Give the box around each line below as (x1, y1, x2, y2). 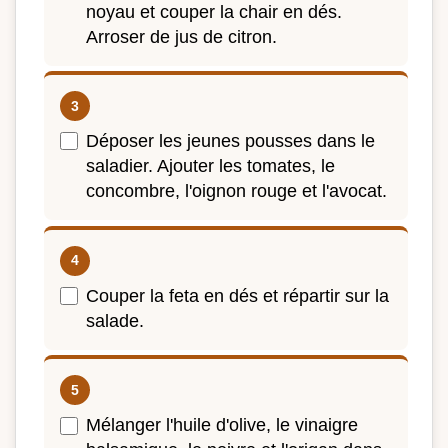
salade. (86, 310, 144, 331)
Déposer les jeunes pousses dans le (86, 131, 375, 152)
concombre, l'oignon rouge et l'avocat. (86, 181, 387, 202)
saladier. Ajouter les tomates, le (86, 156, 335, 177)
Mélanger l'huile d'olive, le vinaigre (86, 415, 358, 436)
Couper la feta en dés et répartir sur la (86, 285, 389, 306)
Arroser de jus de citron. (86, 26, 277, 47)
